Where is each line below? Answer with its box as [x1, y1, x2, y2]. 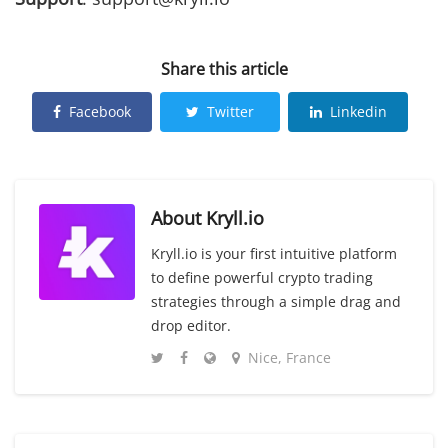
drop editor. [151, 315, 231, 335]
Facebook [69, 101, 131, 121]
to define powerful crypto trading [151, 267, 373, 287]
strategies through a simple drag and [151, 291, 401, 311]
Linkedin [329, 101, 387, 121]
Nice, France [248, 347, 331, 367]
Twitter [207, 101, 254, 121]
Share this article [160, 57, 288, 80]
